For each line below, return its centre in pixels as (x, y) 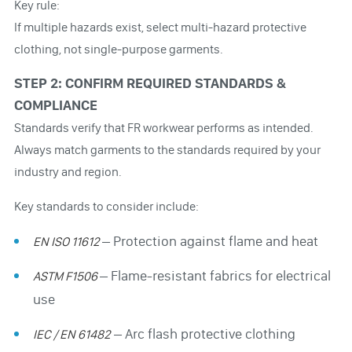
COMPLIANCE (55, 105)
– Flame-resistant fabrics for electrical (215, 275)
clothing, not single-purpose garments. (118, 49)
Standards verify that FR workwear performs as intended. (163, 127)
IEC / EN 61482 (71, 334)
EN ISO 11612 (66, 241)
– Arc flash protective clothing (203, 334)
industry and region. (68, 171)
